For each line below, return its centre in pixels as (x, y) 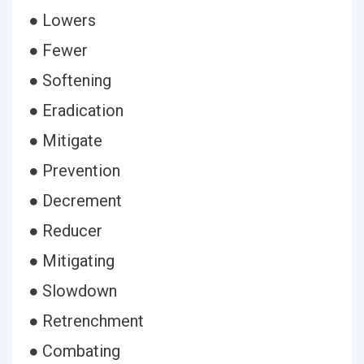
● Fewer (58, 50)
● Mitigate (65, 141)
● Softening (70, 80)
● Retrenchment (86, 321)
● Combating (74, 351)
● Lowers (62, 20)
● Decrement (75, 201)
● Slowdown (73, 291)
